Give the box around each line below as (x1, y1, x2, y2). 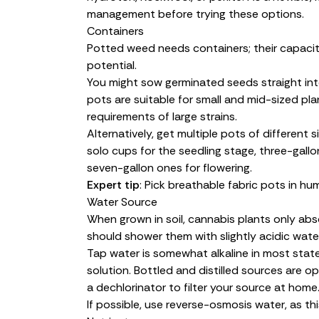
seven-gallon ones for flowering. (87, 159, 252, 175)
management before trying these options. (87, 6, 304, 21)
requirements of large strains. (87, 108, 237, 124)
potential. (87, 57, 137, 73)
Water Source (87, 194, 157, 209)
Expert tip (87, 177, 140, 192)
